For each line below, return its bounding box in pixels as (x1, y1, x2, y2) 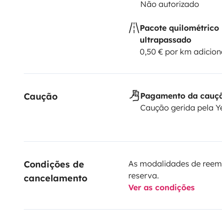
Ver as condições (128, 182, 195, 192)
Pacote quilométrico (139, 22, 219, 33)
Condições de (24, 158, 87, 170)
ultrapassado (139, 34, 191, 45)
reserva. (128, 170, 159, 180)
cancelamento (24, 172, 87, 184)
